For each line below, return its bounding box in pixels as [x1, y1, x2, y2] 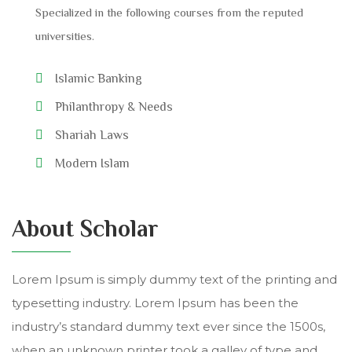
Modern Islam [55, 156, 130, 170]
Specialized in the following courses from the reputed [35, 5, 303, 19]
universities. [35, 28, 94, 42]
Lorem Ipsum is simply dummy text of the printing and [12, 271, 337, 287]
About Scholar [12, 214, 158, 242]
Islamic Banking [55, 71, 142, 86]
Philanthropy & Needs [55, 99, 173, 114]
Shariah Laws [55, 127, 129, 142]
